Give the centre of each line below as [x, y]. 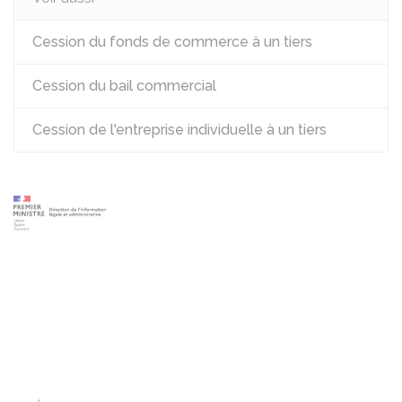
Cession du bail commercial [124, 86]
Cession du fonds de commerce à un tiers [172, 42]
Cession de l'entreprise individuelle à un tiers [179, 130]
